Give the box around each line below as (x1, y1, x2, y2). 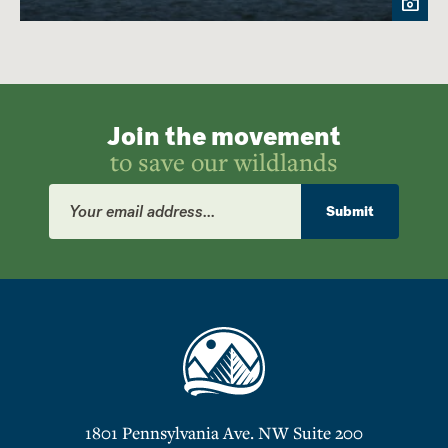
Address (48, 199, 101, 220)
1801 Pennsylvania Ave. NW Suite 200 (85, 420, 363, 444)
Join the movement (107, 118, 341, 154)
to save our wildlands (110, 144, 338, 178)
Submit (326, 201, 374, 221)
